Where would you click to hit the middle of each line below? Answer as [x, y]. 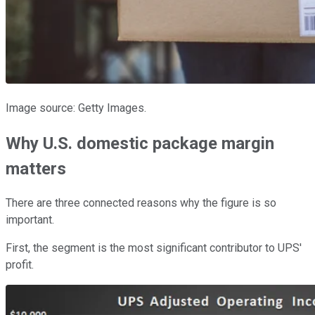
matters [36, 168]
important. [30, 220]
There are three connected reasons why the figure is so [141, 203]
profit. [20, 265]
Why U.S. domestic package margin [140, 143]
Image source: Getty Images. [76, 108]
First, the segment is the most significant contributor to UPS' [154, 248]
